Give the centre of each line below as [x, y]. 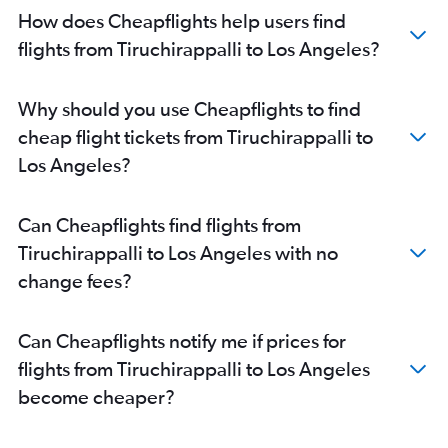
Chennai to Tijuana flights [103, 65]
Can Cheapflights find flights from [159, 225]
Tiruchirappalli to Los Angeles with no [178, 253]
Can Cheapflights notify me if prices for [182, 341]
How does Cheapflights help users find [182, 21]
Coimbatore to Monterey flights [122, 37]
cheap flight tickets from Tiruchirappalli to [195, 137]
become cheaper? [96, 397]
